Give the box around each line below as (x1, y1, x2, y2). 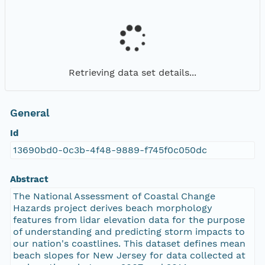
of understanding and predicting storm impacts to (12, 226, 245, 238)
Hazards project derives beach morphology (12, 202, 212, 214)
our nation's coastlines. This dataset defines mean (12, 238, 245, 250)
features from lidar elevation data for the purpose (12, 214, 245, 226)
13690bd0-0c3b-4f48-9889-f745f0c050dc (12, 144, 207, 156)
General (9, 107, 50, 119)
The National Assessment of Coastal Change (12, 190, 215, 202)
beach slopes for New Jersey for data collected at (12, 250, 245, 261)
